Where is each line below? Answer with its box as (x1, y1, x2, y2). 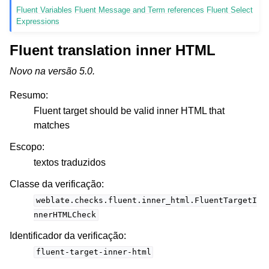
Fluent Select (207, 5, 253, 15)
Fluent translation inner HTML (10, 42, 216, 59)
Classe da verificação (10, 179, 101, 190)
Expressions (16, 17, 60, 26)
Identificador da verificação (10, 231, 124, 241)
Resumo (10, 90, 46, 101)
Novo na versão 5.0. (10, 66, 95, 77)
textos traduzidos (34, 157, 106, 168)
